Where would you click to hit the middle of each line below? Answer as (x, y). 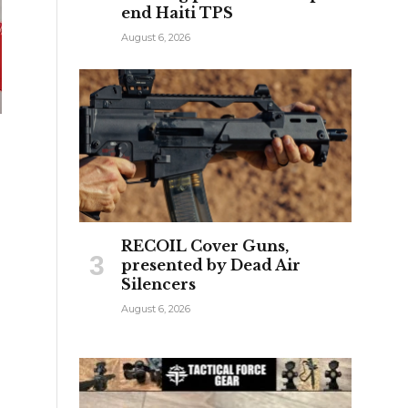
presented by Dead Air (211, 265)
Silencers (158, 284)
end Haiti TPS (177, 12)
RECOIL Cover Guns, (205, 245)
